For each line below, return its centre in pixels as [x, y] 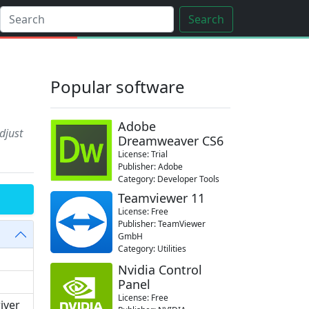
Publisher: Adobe [150, 167]
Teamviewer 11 [161, 198]
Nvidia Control [160, 270]
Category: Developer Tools [169, 179]
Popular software [118, 87]
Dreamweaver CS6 [171, 141]
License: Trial [143, 154]
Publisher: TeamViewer [162, 224]
